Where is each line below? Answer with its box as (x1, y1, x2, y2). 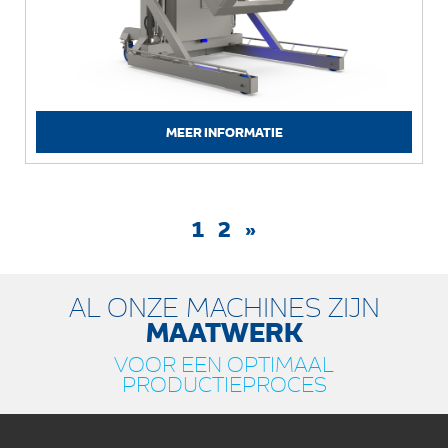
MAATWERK (145, 316, 303, 347)
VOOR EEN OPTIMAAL (114, 352, 334, 376)
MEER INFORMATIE (165, 125, 283, 139)
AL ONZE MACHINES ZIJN (68, 291, 380, 322)
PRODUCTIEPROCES (121, 372, 327, 396)
